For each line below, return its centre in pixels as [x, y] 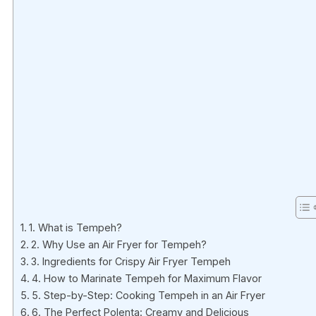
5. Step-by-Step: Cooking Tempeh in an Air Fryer [148, 296]
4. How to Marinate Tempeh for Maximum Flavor [146, 279]
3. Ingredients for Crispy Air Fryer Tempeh [130, 262]
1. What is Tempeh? [75, 228]
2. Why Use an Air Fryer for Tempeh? [119, 245]
